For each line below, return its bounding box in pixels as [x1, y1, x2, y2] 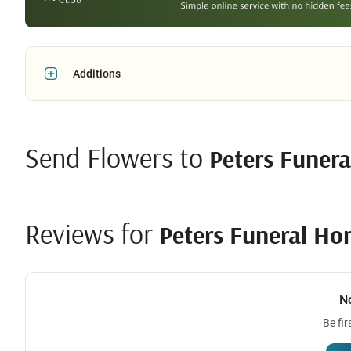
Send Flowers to [25, 139, 209, 175]
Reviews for [25, 215, 159, 251]
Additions [73, 67, 121, 80]
